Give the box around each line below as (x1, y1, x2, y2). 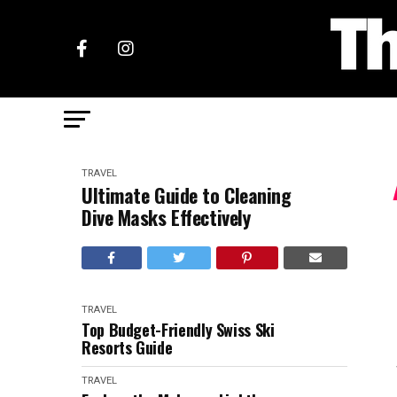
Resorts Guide (82, 336, 173, 359)
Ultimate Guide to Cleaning (82, 181, 292, 209)
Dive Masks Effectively (82, 203, 251, 231)
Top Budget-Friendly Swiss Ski (82, 318, 275, 341)
